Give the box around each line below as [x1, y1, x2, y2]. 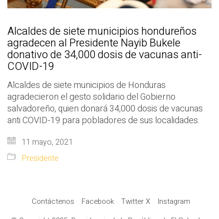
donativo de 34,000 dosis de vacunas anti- [7, 47, 202, 63]
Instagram [157, 196, 190, 207]
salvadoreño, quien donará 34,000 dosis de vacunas [7, 102, 203, 116]
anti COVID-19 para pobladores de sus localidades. [7, 114, 200, 128]
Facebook [81, 196, 114, 207]
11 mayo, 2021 [20, 136, 73, 149]
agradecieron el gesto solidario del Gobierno [7, 90, 175, 104]
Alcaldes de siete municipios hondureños [7, 23, 197, 40]
